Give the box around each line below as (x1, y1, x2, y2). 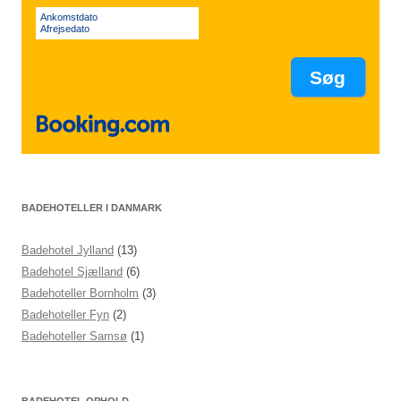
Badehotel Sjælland (21, 264, 123, 278)
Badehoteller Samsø (21, 328, 127, 343)
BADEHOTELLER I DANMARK (21, 201, 162, 213)
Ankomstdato (40, 12, 98, 23)
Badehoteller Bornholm (21, 286, 139, 300)
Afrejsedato (40, 23, 90, 35)
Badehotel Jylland (21, 243, 114, 257)
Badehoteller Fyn (21, 307, 109, 321)
